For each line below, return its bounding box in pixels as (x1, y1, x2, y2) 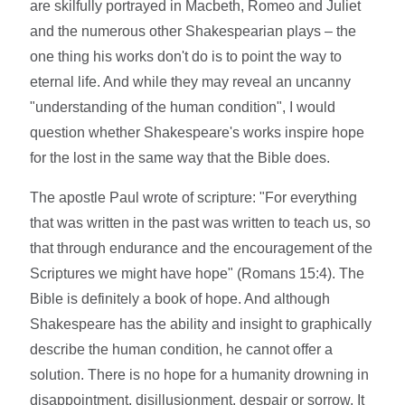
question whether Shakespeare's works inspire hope (30, 124, 365, 140)
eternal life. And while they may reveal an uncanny (30, 73, 352, 89)
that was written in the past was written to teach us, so (30, 214, 372, 231)
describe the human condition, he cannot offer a (30, 341, 334, 357)
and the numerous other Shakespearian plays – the (30, 23, 357, 39)
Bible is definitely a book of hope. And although (30, 290, 331, 306)
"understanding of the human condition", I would (30, 99, 336, 115)
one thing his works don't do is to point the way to (30, 48, 343, 64)
